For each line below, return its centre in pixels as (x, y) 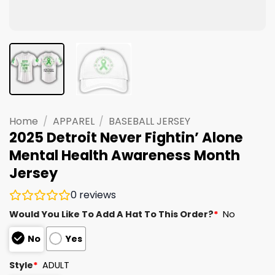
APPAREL (73, 121)
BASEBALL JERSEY (150, 121)
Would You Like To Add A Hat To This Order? (111, 215)
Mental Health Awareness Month (125, 155)
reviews (96, 195)
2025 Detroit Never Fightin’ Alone (126, 137)
